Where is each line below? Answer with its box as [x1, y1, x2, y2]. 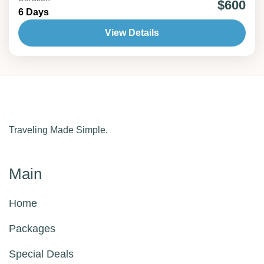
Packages [9, 222, 55, 235]
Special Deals [9, 247, 74, 260]
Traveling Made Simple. [9, 125, 108, 136]
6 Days [18, 7, 49, 18]
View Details [105, 28, 159, 38]
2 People [32, 7, 70, 18]
